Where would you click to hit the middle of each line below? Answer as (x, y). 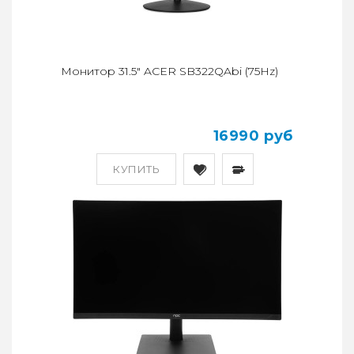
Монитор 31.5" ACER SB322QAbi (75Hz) (169, 72)
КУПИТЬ (136, 169)
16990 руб (253, 136)
